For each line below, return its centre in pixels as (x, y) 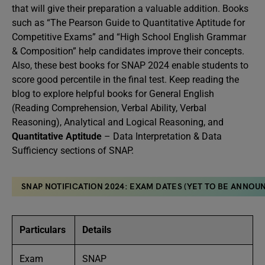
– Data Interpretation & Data (162, 136)
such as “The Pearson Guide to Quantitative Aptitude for (128, 23)
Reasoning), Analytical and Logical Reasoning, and (118, 122)
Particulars (43, 230)
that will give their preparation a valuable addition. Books (130, 9)
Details (97, 230)
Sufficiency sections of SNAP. (74, 151)
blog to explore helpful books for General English (113, 94)
